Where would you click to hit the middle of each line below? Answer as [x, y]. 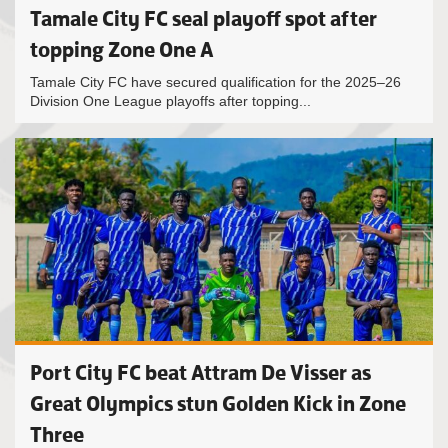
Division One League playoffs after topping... [170, 101]
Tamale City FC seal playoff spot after [203, 18]
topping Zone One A [122, 49]
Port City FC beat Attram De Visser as [200, 372]
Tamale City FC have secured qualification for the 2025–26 [215, 82]
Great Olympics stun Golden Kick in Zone [218, 403]
